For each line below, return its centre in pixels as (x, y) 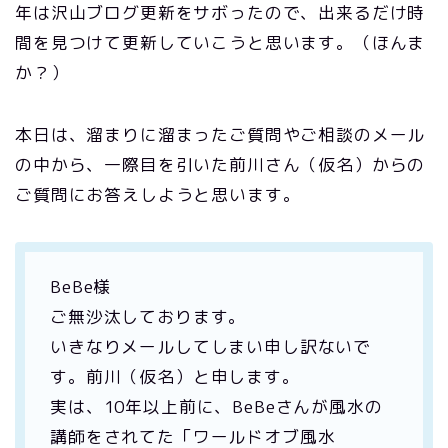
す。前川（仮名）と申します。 (175, 376)
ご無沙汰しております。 (148, 316)
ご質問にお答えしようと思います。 (158, 194)
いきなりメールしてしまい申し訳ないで (211, 346)
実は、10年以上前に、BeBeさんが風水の (216, 406)
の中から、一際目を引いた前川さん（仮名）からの (220, 164)
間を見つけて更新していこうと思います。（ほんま (220, 42)
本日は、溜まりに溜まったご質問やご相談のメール (220, 134)
